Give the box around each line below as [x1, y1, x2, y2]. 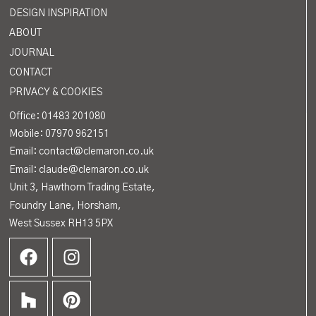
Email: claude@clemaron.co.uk [9, 164, 150, 175]
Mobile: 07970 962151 [9, 129, 110, 139]
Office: [9, 111, 42, 121]
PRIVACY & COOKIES [9, 87, 103, 98]
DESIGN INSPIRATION [9, 8, 108, 19]
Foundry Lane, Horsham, [9, 200, 122, 211]
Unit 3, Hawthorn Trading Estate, [9, 183, 156, 193]
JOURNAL [9, 48, 55, 59]
